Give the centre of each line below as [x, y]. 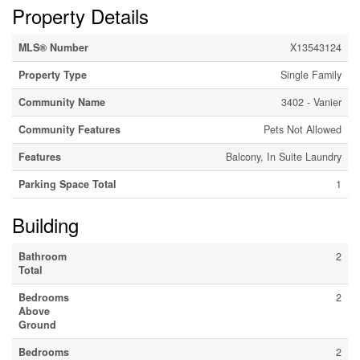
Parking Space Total [67, 184]
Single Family [311, 75]
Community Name [62, 102]
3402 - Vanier [311, 102]
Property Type [53, 75]
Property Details [80, 16]
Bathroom [43, 257]
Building [45, 225]
